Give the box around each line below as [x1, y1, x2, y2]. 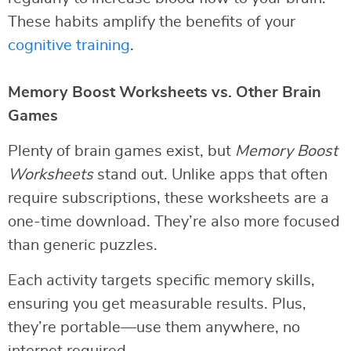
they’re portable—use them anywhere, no [8, 319, 300, 335]
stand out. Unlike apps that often [93, 166, 327, 183]
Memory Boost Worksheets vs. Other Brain [8, 84, 321, 100]
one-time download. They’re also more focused [8, 213, 340, 230]
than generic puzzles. [8, 237, 157, 253]
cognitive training [8, 37, 130, 53]
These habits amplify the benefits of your [8, 13, 295, 30]
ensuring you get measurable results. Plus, [8, 295, 306, 312]
